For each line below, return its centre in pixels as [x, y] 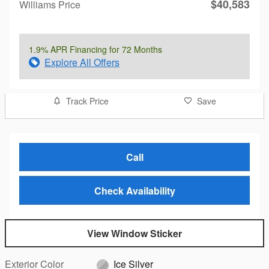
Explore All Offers [82, 62]
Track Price [87, 101]
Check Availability [134, 190]
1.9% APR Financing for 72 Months [95, 50]
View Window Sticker [134, 234]
